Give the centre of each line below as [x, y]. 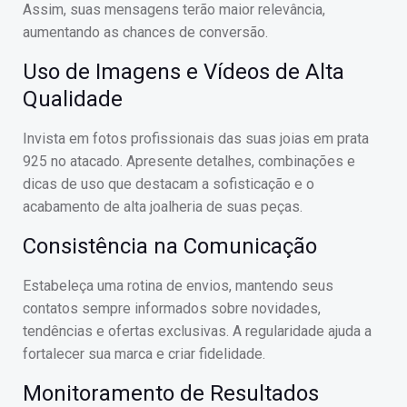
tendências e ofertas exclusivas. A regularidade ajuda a [197, 331]
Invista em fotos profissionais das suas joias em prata [196, 139]
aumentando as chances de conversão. [145, 32]
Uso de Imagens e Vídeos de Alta [184, 72]
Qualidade [73, 99]
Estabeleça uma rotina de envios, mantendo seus [178, 286]
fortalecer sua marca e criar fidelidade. [144, 354]
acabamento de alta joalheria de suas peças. [163, 207]
